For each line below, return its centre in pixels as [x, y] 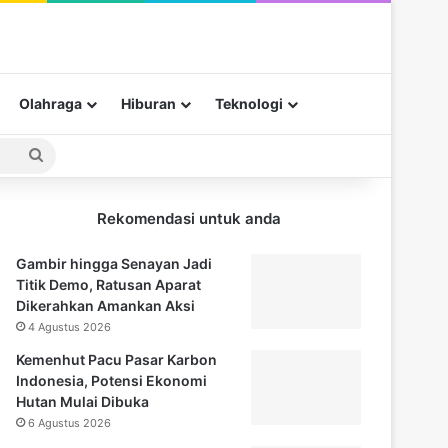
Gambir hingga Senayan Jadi [114, 263]
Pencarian [79, 154]
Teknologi [249, 103]
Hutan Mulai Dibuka [83, 401]
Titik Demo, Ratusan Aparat [109, 284]
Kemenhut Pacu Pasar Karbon [117, 359]
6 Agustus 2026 [70, 422]
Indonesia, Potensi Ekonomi [112, 380]
